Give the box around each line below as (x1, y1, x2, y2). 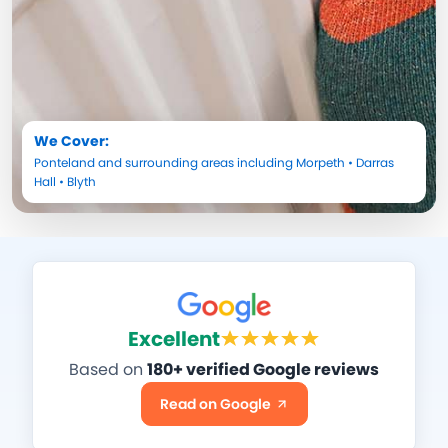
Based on (69, 358, 147, 382)
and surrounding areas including (95, 154, 296, 172)
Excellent (128, 325, 220, 354)
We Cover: (34, 131, 109, 152)
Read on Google (159, 394, 271, 415)
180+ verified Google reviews (147, 358, 379, 382)
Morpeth (296, 154, 345, 172)
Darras (356, 154, 394, 172)
